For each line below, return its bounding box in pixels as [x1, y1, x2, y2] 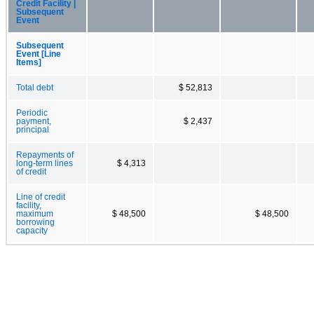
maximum [16, 209, 53, 218]
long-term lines [16, 158, 73, 168]
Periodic [16, 108, 48, 117]
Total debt [16, 83, 53, 92]
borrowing [16, 217, 55, 226]
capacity [16, 226, 48, 235]
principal [16, 125, 49, 134]
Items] [16, 57, 41, 67]
